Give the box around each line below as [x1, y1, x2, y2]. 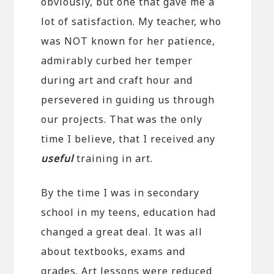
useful [41, 151, 74, 165]
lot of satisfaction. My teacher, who [41, 14, 222, 28]
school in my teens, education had [41, 205, 217, 219]
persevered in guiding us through [41, 92, 215, 106]
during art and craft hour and [41, 73, 193, 87]
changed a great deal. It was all [41, 224, 203, 239]
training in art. [73, 151, 154, 165]
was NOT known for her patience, [41, 34, 216, 48]
